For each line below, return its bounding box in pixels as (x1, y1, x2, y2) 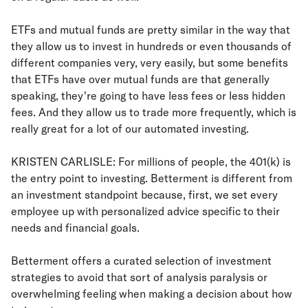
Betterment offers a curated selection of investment (11, 254, 272, 267)
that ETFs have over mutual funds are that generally (11, 72, 269, 86)
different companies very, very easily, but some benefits (11, 56, 288, 69)
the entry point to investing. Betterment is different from (11, 171, 292, 185)
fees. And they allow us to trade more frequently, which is (11, 105, 296, 119)
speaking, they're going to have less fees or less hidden (11, 89, 285, 102)
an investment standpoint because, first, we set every (11, 188, 278, 201)
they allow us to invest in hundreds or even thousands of (11, 39, 291, 53)
